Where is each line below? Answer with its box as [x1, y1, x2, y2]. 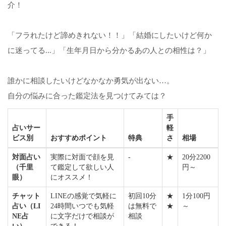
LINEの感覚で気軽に [50, 192, 117, 200]
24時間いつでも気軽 [50, 202, 114, 210]
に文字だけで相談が [50, 212, 114, 220]
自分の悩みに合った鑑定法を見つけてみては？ [8, 91, 166, 100]
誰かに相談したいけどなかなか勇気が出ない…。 [8, 76, 174, 85]
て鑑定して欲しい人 [50, 163, 114, 171]
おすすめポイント [50, 134, 107, 142]
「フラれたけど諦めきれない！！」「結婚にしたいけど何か [8, 31, 212, 39]
